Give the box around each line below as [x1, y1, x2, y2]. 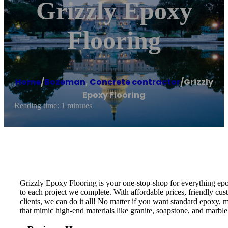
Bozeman [44, 76, 85, 89]
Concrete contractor [89, 76, 180, 89]
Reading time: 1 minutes [14, 101, 92, 110]
